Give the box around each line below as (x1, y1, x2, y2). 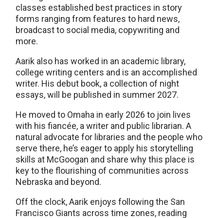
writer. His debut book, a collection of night (16, 78, 179, 89)
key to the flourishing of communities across (16, 165, 189, 176)
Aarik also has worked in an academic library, (16, 56, 185, 67)
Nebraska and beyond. (16, 177, 105, 187)
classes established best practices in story (16, 2, 182, 13)
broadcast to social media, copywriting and (16, 25, 180, 36)
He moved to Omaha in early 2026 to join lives (16, 109, 191, 120)
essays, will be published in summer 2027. (16, 90, 181, 100)
